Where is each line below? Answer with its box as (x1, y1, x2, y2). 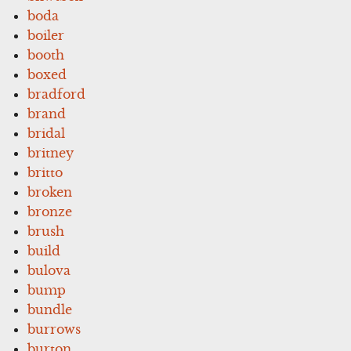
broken (27, 183, 73, 200)
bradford (27, 85, 86, 102)
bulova (27, 262, 71, 278)
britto (27, 164, 63, 180)
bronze (27, 203, 73, 219)
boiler (27, 27, 65, 43)
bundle (27, 301, 73, 317)
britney (27, 144, 74, 161)
